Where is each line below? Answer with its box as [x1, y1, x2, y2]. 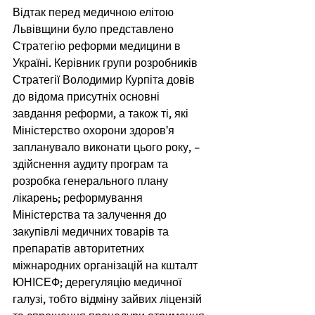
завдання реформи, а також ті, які [13, 107, 191, 121]
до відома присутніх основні [13, 90, 162, 104]
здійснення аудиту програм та [13, 157, 171, 172]
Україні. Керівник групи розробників [13, 56, 200, 70]
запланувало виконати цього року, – [13, 141, 203, 155]
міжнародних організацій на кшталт [13, 259, 200, 273]
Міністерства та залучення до [13, 208, 169, 222]
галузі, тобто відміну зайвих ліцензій [13, 292, 205, 307]
